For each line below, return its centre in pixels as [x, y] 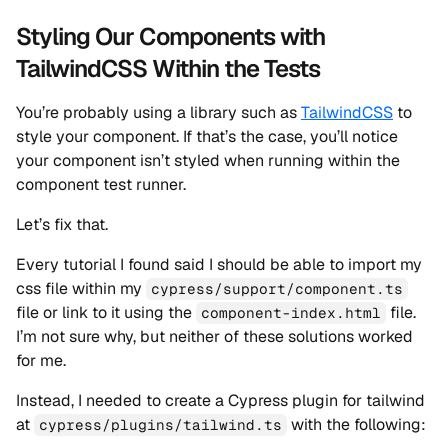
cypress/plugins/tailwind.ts [161, 425]
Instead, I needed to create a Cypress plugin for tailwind [220, 400]
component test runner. [101, 184]
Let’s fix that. [62, 224]
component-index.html [291, 313]
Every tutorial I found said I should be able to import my [219, 264]
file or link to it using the [106, 312]
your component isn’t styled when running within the [208, 160]
